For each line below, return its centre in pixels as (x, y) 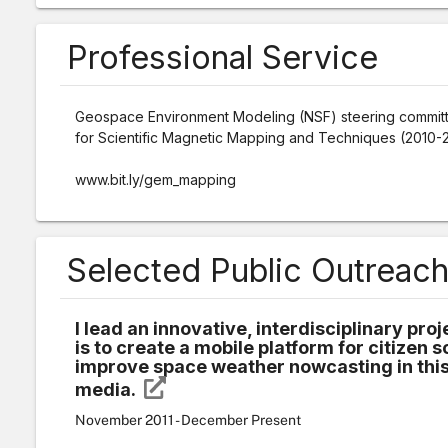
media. (106, 389)
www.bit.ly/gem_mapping (155, 179)
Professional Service (222, 57)
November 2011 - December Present (187, 420)
